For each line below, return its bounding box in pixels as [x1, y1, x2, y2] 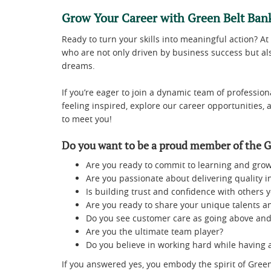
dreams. [62, 60, 95, 72]
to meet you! [62, 113, 112, 125]
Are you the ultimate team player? [86, 226, 223, 238]
